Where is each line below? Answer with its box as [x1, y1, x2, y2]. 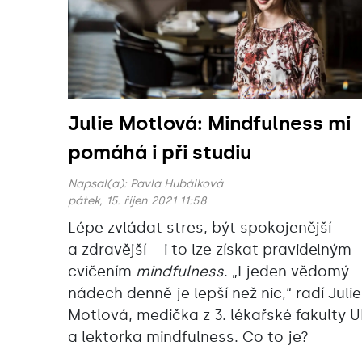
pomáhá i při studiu [68, 141, 251, 165]
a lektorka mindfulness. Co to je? [68, 328, 309, 347]
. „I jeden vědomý [224, 263, 349, 281]
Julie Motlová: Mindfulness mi [68, 112, 351, 136]
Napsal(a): [68, 177, 130, 192]
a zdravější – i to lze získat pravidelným [68, 241, 351, 259]
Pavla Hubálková [130, 177, 223, 192]
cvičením [68, 263, 136, 281]
